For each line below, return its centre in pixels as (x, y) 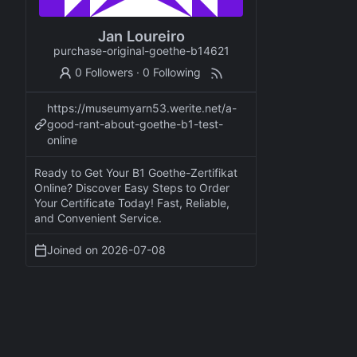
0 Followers (104, 72)
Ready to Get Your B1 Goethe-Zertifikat (136, 172)
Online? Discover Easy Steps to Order (132, 187)
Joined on (74, 249)
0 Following (172, 72)
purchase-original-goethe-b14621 (141, 50)
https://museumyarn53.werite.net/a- (142, 108)
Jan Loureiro (141, 35)
